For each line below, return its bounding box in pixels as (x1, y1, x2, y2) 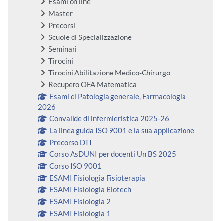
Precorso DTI (49, 138, 92, 147)
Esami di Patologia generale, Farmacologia (49, 92, 186, 101)
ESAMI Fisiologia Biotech (49, 185, 132, 194)
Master (48, 9, 73, 18)
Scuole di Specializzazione (48, 33, 132, 42)
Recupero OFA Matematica (48, 80, 137, 89)
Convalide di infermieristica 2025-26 (49, 114, 170, 123)
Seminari (48, 45, 77, 54)
